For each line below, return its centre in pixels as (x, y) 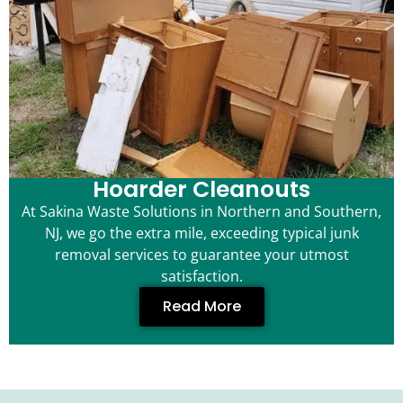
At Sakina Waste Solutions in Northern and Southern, (201, 212)
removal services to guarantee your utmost (201, 255)
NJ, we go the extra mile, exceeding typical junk (201, 233)
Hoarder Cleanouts (201, 190)
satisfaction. (201, 277)
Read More (201, 307)
